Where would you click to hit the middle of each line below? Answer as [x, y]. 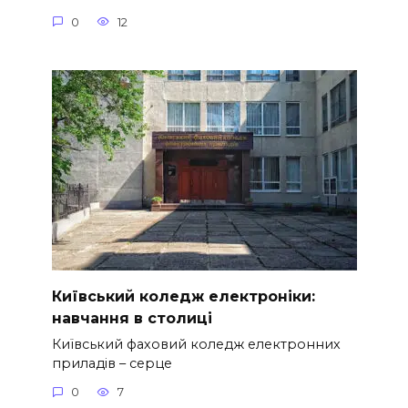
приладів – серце [112, 363]
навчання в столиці [132, 318]
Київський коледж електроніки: [183, 296]
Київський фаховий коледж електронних [196, 344]
